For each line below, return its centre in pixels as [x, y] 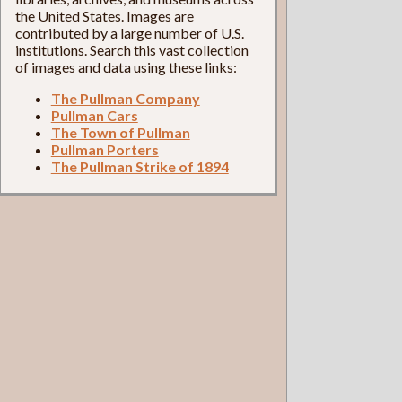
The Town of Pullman [120, 132]
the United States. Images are [104, 15]
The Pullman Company [125, 98]
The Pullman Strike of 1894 [140, 166]
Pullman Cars [94, 115]
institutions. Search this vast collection [131, 49]
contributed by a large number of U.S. [129, 32]
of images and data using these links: [126, 66]
